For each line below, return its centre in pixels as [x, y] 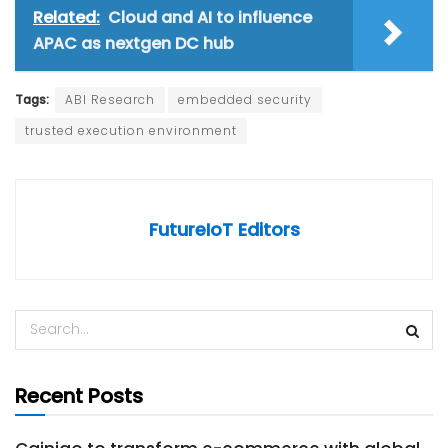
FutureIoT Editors [224, 229]
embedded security [245, 99]
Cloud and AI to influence [210, 17]
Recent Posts [79, 395]
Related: [66, 17]
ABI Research [110, 99]
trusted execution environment [131, 130]
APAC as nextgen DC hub [133, 43]
